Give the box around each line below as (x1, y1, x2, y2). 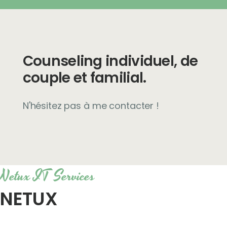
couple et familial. (22, 67, 146, 88)
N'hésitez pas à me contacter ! (22, 99, 159, 112)
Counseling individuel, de (22, 51, 198, 71)
